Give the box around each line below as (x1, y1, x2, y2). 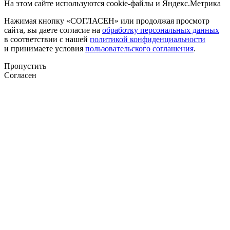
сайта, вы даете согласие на (4, 25, 102, 34)
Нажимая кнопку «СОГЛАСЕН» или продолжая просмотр (4, 16, 209, 25)
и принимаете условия (4, 44, 85, 53)
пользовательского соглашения (85, 44, 194, 53)
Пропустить (4, 61, 46, 70)
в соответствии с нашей (4, 34, 90, 44)
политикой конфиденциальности (90, 34, 205, 44)
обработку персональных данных (102, 25, 219, 34)
